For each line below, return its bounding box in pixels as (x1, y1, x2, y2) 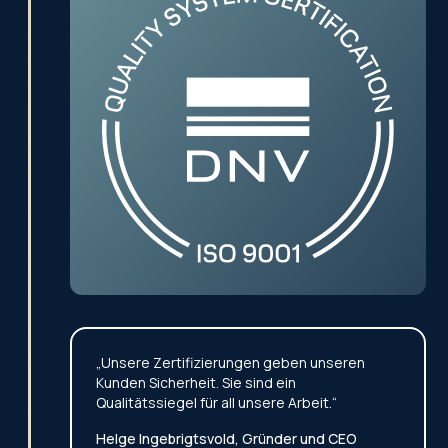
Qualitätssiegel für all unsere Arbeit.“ (96, 393, 338, 413)
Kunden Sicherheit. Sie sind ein (96, 373, 297, 393)
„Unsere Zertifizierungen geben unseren (96, 353, 366, 373)
